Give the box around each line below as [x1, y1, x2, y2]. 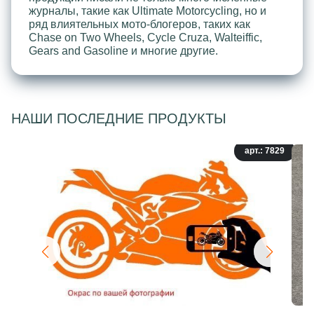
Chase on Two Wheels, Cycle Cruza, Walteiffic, [29, 31, 262, 43]
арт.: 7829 [245, 145, 285, 156]
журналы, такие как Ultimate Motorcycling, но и [29, 4, 266, 17]
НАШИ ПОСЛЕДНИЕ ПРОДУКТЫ [11, 110, 226, 126]
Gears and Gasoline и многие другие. [29, 44, 218, 57]
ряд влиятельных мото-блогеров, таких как [29, 18, 250, 30]
